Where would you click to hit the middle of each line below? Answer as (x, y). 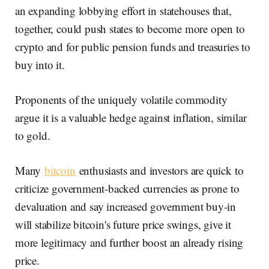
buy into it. (40, 65)
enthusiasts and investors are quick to (159, 171)
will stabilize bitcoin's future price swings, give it (123, 225)
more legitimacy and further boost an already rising (129, 243)
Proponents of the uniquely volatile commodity (121, 100)
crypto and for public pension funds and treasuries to (133, 47)
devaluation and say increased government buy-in (126, 207)
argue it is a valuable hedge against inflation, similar (131, 118)
